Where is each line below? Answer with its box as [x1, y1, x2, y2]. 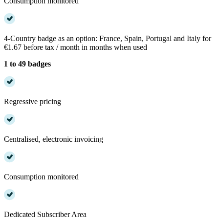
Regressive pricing [4, 97, 61, 106]
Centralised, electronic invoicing [4, 134, 103, 143]
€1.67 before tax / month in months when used [4, 43, 147, 51]
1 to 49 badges [4, 59, 51, 68]
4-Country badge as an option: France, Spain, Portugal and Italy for [4, 34, 211, 43]
